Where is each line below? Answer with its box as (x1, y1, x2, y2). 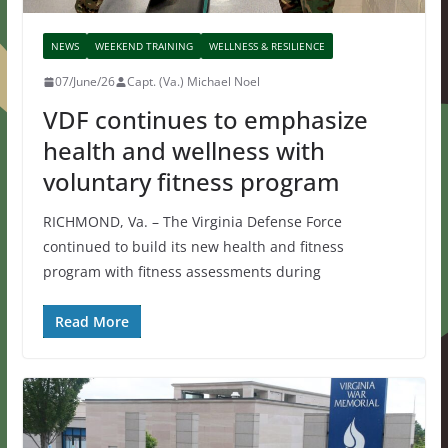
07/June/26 (54, 73, 115, 91)
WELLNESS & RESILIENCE (208, 39, 325, 54)
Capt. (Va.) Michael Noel (126, 73, 260, 91)
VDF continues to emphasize (42, 103, 368, 137)
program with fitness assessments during (42, 262, 321, 282)
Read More (54, 312, 129, 332)
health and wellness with (42, 134, 325, 168)
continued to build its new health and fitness (42, 237, 344, 257)
